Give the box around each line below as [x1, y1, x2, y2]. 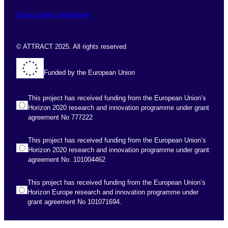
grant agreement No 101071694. [27, 198, 122, 206]
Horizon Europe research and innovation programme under [27, 188, 199, 196]
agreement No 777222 [28, 113, 93, 122]
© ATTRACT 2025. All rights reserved [16, 42, 126, 50]
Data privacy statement [16, 10, 91, 18]
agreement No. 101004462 [27, 156, 105, 164]
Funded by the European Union [44, 68, 135, 76]
